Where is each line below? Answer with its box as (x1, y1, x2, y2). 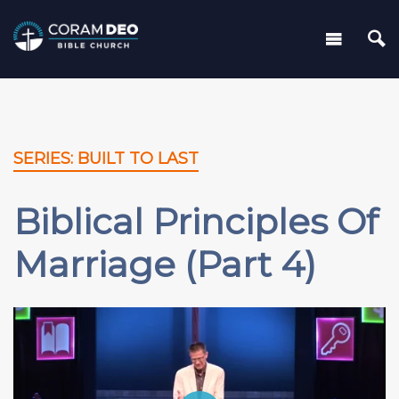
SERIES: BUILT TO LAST (13, 149, 199, 169)
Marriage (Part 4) (13, 242, 316, 287)
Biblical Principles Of (13, 199, 379, 244)
